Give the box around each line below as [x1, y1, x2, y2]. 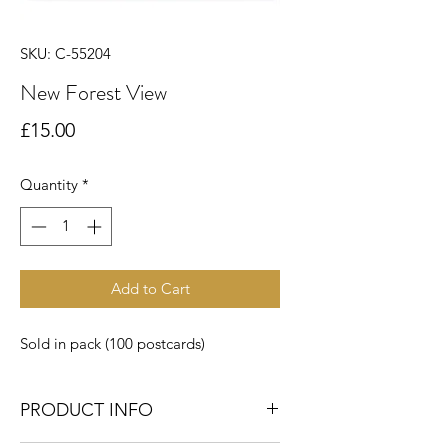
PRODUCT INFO [20, 398, 153, 421]
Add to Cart [110, 278, 190, 298]
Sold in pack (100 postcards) [20, 333, 205, 353]
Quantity [20, 175, 78, 194]
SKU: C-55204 [20, 44, 111, 63]
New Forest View [20, 77, 167, 108]
